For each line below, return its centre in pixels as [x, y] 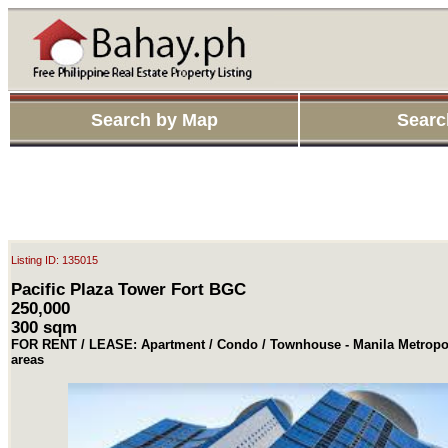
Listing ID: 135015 [54, 260]
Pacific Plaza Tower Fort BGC [128, 288]
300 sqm [44, 326]
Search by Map [154, 120]
